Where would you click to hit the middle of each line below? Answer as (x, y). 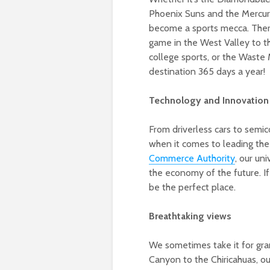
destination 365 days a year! (207, 72)
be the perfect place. (192, 187)
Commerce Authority (192, 159)
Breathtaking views (190, 216)
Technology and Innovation (209, 101)
